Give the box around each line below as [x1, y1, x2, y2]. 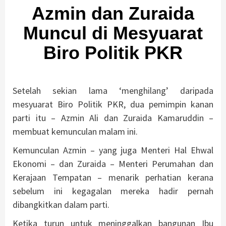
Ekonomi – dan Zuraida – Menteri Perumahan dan [13, 157, 213, 169]
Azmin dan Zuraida [32, 3, 194, 24]
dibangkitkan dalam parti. [13, 198, 109, 210]
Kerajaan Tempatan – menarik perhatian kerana [13, 171, 213, 183]
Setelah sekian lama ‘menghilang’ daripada [13, 84, 213, 96]
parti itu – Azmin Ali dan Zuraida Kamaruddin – [13, 111, 213, 124]
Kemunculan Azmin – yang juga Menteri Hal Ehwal [13, 144, 213, 156]
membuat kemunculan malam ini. [13, 125, 138, 137]
